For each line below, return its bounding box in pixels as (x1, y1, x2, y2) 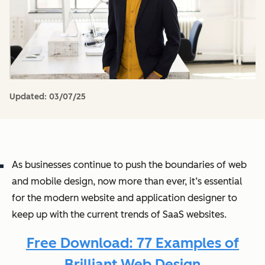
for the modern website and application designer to (12, 192, 237, 203)
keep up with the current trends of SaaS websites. (12, 208, 227, 220)
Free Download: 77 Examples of (26, 234, 239, 252)
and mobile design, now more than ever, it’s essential (12, 175, 242, 187)
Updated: (9, 91, 49, 102)
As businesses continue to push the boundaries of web (12, 159, 247, 170)
